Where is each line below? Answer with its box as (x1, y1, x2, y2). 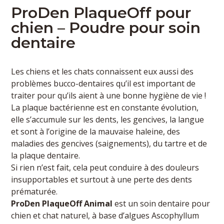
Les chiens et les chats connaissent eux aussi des (11, 66, 194, 77)
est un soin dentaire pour (112, 198, 210, 209)
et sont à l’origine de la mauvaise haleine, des (11, 126, 180, 137)
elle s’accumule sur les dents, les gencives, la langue (11, 114, 204, 125)
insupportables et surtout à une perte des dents (11, 174, 192, 185)
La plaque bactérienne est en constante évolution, (11, 102, 199, 113)
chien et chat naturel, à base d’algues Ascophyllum (11, 210, 199, 221)
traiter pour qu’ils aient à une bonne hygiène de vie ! (11, 90, 206, 101)
